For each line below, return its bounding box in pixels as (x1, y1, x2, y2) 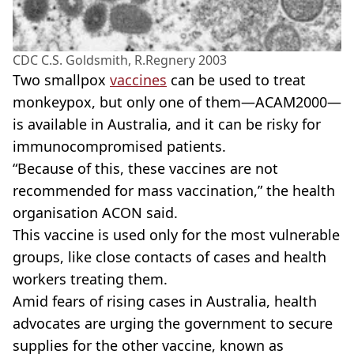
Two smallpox (13, 70, 110, 90)
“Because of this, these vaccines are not (13, 159, 278, 179)
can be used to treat (167, 70, 306, 90)
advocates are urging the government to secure (13, 314, 333, 333)
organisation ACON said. (13, 203, 178, 223)
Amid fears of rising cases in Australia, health (13, 292, 317, 311)
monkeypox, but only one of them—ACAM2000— (13, 92, 341, 112)
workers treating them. (13, 269, 171, 289)
